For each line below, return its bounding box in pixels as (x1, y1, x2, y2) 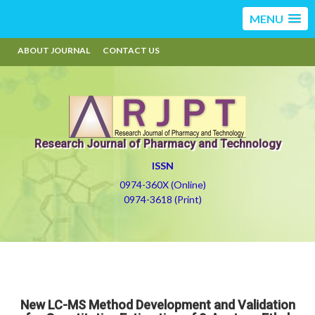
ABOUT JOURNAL (18, 45, 90, 56)
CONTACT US (103, 45, 160, 56)
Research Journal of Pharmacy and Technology (34, 137, 281, 150)
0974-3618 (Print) (124, 193, 202, 205)
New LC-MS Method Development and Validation (20, 297, 295, 312)
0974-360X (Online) (120, 179, 206, 191)
